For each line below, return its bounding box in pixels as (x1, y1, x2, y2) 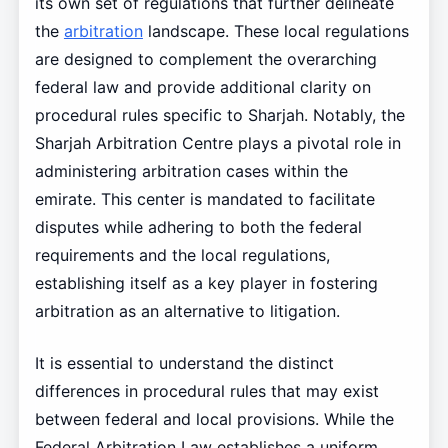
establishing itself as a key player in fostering (34, 273, 378, 294)
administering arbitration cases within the (34, 161, 348, 182)
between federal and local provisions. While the (34, 409, 394, 430)
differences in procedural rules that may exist (34, 381, 379, 402)
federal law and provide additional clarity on (34, 77, 371, 98)
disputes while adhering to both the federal (34, 217, 362, 238)
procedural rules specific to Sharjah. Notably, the (34, 105, 405, 126)
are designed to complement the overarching (34, 49, 377, 70)
